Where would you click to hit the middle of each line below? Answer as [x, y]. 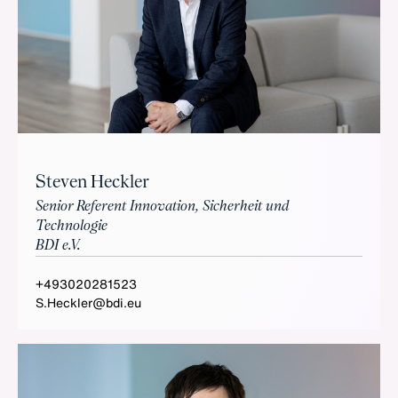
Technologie [72, 226]
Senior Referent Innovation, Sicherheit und [163, 207]
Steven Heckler [92, 183]
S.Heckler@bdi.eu [88, 302]
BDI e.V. [58, 246]
